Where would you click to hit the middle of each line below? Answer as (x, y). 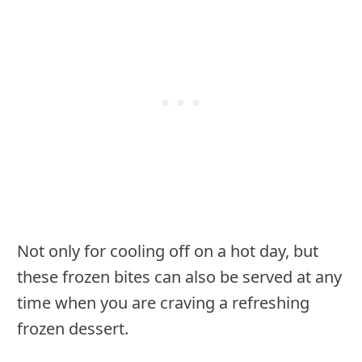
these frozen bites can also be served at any (179, 277)
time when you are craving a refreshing (163, 303)
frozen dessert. (73, 329)
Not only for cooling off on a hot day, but (168, 251)
